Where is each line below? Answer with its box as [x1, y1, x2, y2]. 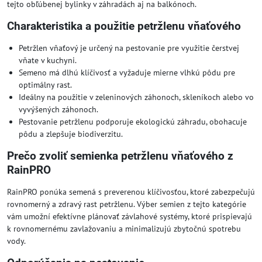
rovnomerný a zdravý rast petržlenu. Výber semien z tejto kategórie [7, 199, 246, 209]
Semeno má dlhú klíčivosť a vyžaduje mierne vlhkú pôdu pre [19, 67, 235, 78]
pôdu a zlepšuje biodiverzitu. [19, 129, 123, 139]
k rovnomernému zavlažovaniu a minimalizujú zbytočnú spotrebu [7, 223, 241, 234]
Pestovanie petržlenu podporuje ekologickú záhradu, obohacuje [19, 116, 247, 127]
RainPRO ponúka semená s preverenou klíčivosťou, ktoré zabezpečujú [7, 187, 255, 197]
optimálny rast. [19, 80, 72, 90]
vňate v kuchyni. [19, 55, 77, 65]
